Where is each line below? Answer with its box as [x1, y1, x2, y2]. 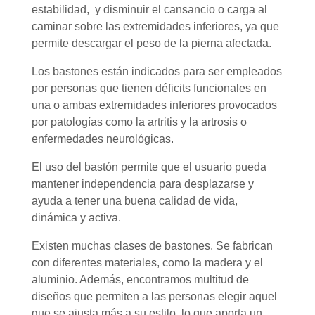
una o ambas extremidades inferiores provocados [32, 99, 277, 112]
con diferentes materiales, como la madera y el [32, 257, 263, 269]
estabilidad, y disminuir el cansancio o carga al [32, 4, 267, 16]
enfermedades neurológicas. [32, 133, 174, 146]
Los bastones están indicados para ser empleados [32, 65, 282, 78]
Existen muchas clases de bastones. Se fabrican [32, 240, 273, 252]
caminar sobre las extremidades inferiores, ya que [32, 20, 279, 33]
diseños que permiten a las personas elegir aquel [32, 290, 277, 303]
